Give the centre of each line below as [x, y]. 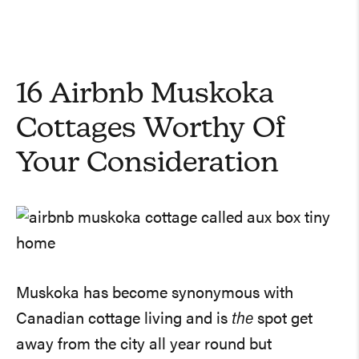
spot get [283, 319]
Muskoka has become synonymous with [155, 294]
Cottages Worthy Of [151, 129]
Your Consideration [147, 164]
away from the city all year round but [144, 345]
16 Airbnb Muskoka [145, 95]
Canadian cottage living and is [124, 319]
